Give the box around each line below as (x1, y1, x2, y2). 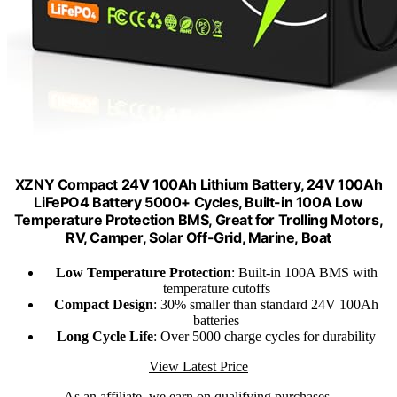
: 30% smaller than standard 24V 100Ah (153, 296, 378, 312)
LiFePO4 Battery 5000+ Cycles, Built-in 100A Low (34, 192, 363, 211)
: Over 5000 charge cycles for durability (153, 328, 376, 344)
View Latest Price (149, 358, 248, 374)
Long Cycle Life (57, 328, 153, 344)
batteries (193, 312, 239, 328)
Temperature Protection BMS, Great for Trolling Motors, (13, 210, 384, 229)
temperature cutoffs (162, 280, 270, 296)
